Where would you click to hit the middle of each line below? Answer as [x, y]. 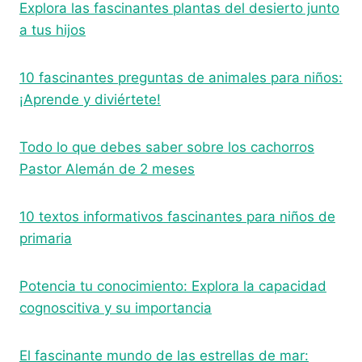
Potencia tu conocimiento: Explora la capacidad [173, 286]
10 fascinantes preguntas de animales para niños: [181, 77]
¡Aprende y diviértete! [90, 99]
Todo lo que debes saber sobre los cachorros [167, 147]
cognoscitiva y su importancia [116, 307]
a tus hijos [53, 29]
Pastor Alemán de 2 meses [107, 168]
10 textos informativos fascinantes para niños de [177, 216]
